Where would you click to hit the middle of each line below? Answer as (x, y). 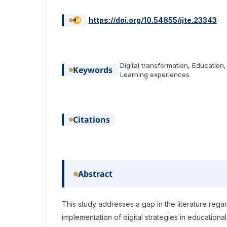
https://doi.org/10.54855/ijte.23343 (153, 20)
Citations (91, 120)
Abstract (95, 174)
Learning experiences (155, 75)
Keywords (93, 70)
